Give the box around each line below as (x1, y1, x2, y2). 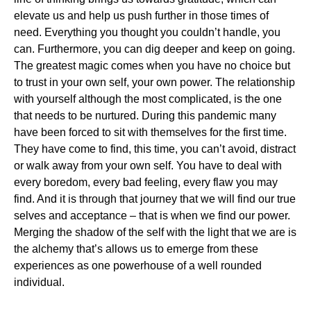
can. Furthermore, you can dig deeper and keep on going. (14, 42, 295, 55)
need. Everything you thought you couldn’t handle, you (14, 26, 280, 38)
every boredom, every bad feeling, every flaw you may (14, 176, 278, 188)
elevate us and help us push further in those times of (14, 9, 269, 22)
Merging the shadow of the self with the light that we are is (14, 226, 296, 238)
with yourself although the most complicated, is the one (14, 92, 282, 105)
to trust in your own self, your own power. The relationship (14, 76, 295, 88)
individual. (14, 276, 65, 288)
